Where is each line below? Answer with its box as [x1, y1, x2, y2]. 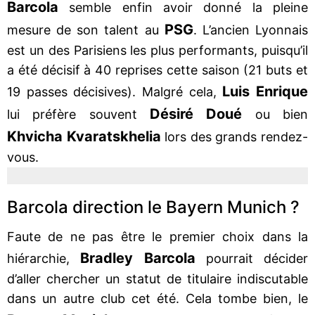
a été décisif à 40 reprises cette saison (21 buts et [7, 62, 308, 77]
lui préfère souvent [7, 106, 150, 122]
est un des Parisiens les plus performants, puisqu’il [7, 42, 308, 58]
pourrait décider [205, 250, 308, 266]
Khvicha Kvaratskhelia [7, 127, 165, 145]
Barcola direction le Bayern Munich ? [7, 196, 300, 217]
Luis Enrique [222, 82, 309, 100]
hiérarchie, [7, 250, 81, 266]
